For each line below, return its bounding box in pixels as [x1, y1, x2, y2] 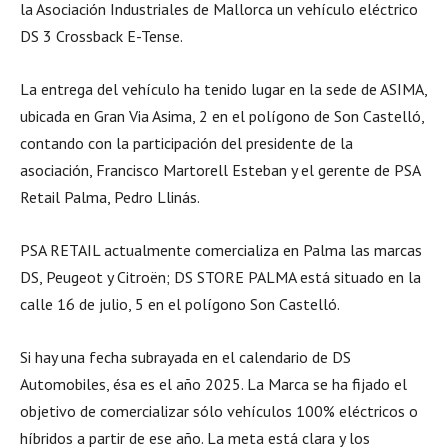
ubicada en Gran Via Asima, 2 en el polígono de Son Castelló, [20, 106, 424, 126]
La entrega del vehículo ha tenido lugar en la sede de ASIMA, [20, 79, 427, 99]
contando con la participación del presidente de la [20, 133, 353, 153]
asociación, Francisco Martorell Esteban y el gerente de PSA [20, 160, 420, 180]
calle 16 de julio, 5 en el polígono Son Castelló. [20, 294, 340, 314]
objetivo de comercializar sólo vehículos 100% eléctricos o [20, 401, 418, 421]
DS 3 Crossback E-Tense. [20, 26, 183, 46]
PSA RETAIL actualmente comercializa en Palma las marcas [20, 240, 422, 260]
